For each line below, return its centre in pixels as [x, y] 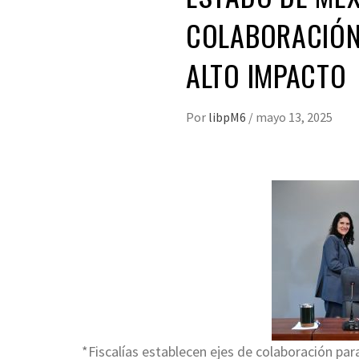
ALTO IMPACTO [266, 75]
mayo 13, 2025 [294, 117]
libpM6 [228, 117]
